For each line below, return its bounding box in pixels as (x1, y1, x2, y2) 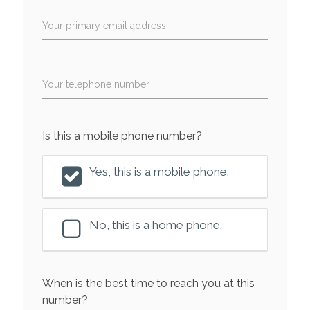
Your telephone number (42, 78, 149, 90)
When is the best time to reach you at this (42, 276, 255, 290)
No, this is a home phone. (89, 217, 223, 232)
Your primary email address (42, 19, 166, 31)
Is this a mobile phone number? (42, 129, 202, 143)
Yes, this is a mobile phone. (89, 164, 230, 179)
